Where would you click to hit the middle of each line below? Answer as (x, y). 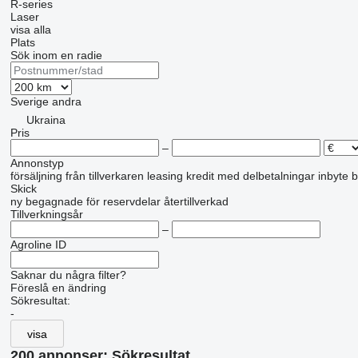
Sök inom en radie (56, 55)
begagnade (54, 201)
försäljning (36, 176)
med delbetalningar (266, 176)
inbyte (333, 176)
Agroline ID (38, 245)
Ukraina (46, 120)
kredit (200, 176)
